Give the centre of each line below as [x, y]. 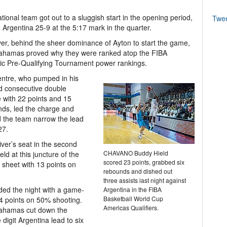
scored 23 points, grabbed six [144, 162]
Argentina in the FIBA [133, 189]
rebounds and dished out [138, 171]
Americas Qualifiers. [131, 207]
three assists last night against [145, 180]
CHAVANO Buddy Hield [136, 153]
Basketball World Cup [133, 198]
